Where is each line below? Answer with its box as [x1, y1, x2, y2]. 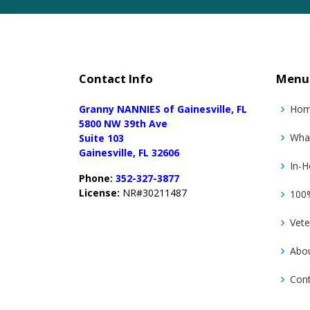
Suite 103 [79, 131, 124, 145]
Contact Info [79, 71, 153, 86]
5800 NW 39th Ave [79, 117, 167, 130]
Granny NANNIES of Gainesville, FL [79, 102, 247, 116]
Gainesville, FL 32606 [79, 146, 179, 159]
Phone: [79, 172, 113, 185]
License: [79, 186, 120, 199]
